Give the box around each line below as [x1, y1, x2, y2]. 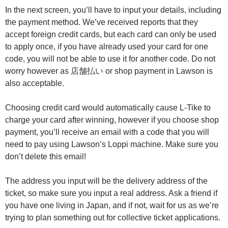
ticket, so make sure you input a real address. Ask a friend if [5, 188, 217, 197]
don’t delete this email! [5, 152, 86, 161]
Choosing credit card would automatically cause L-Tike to [5, 103, 211, 112]
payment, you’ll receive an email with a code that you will [5, 127, 209, 136]
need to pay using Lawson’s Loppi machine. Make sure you [5, 139, 218, 149]
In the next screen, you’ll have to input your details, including [5, 5, 221, 14]
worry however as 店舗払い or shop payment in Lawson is [5, 66, 213, 75]
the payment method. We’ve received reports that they [5, 17, 198, 26]
